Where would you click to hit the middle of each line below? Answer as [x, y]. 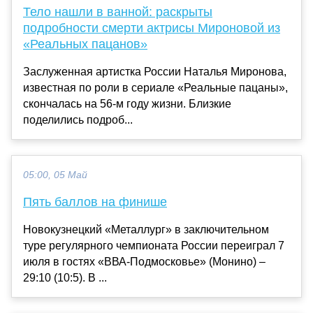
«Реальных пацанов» [85, 44]
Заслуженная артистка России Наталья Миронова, [155, 71]
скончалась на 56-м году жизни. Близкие [127, 103]
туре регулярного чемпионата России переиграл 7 [154, 245]
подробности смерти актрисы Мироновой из [152, 28]
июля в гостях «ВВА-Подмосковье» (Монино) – [144, 261]
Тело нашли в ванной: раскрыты [118, 12]
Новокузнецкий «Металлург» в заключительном [146, 229]
